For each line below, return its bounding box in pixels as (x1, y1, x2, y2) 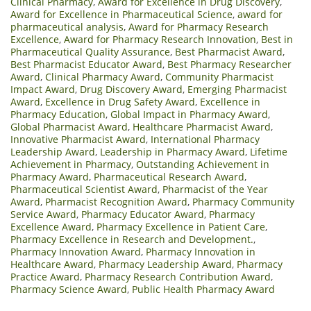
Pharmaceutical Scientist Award (10, 182, 158, 196)
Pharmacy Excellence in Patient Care (96, 219, 265, 233)
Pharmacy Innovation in (146, 244, 255, 258)
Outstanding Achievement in (136, 157, 269, 171)
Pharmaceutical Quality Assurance (10, 44, 170, 58)
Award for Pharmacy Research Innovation (64, 32, 256, 46)
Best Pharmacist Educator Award (10, 57, 162, 71)
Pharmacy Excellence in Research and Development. (10, 232, 253, 246)
